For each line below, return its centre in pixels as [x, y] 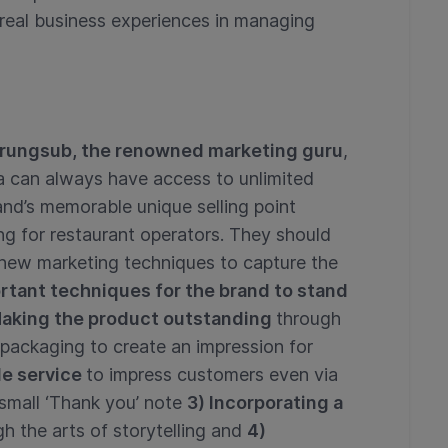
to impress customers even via [212, 374]
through [308, 318]
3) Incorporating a [265, 402]
